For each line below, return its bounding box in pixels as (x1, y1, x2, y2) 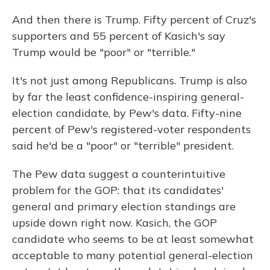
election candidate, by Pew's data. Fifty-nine (12, 106, 242, 121)
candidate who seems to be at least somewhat (12, 232, 254, 246)
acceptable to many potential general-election (12, 248, 253, 263)
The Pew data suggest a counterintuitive (12, 167, 225, 181)
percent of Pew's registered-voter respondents (12, 122, 251, 137)
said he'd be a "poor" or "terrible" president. (12, 139, 234, 153)
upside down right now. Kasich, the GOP (12, 216, 217, 230)
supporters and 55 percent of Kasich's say (12, 29, 225, 43)
